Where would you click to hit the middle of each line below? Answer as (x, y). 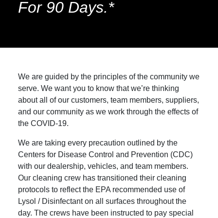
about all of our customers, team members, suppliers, (109, 100)
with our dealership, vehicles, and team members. (103, 166)
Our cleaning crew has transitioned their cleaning (102, 178)
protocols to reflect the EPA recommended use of (102, 189)
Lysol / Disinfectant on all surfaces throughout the (102, 201)
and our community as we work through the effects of (108, 111)
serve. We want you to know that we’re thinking (99, 88)
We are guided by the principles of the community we (109, 76)
